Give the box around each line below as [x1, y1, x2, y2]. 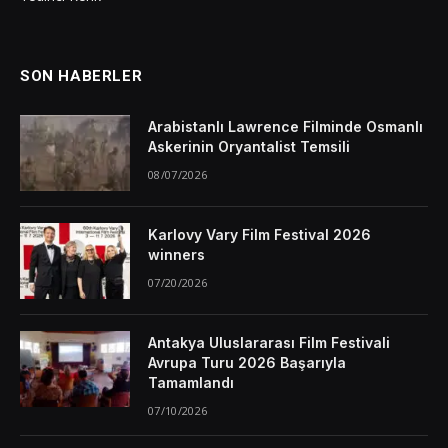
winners [148, 246, 205, 263]
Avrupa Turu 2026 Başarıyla [148, 354, 346, 371]
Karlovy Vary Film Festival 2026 [148, 226, 371, 243]
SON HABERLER [20, 67, 143, 85]
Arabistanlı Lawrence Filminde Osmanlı [148, 118, 423, 135]
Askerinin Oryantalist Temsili [148, 138, 350, 155]
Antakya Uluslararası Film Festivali [148, 334, 390, 351]
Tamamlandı [148, 374, 234, 391]
